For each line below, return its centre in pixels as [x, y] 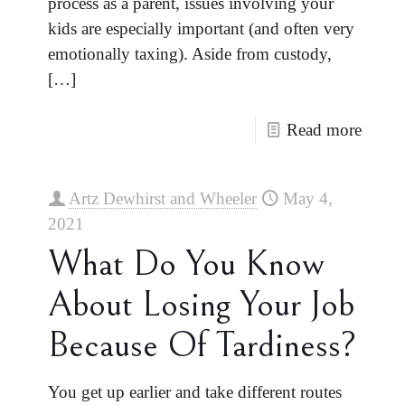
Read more [324, 130]
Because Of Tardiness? [202, 345]
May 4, [308, 198]
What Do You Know [186, 264]
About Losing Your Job [201, 305]
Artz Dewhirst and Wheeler [163, 198]
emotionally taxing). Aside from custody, [190, 54]
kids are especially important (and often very [201, 28]
